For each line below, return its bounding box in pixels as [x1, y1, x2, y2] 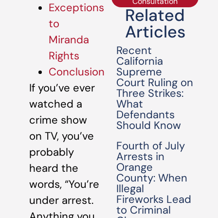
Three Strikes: [116, 86, 184, 100]
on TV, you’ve [29, 129, 94, 144]
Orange [116, 160, 153, 174]
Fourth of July [116, 139, 185, 153]
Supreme [116, 65, 163, 79]
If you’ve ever [29, 81, 95, 95]
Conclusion [49, 65, 105, 79]
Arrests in [116, 149, 165, 163]
